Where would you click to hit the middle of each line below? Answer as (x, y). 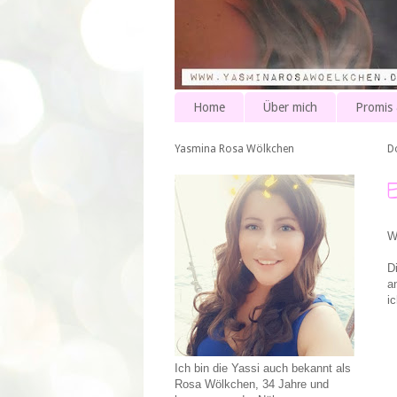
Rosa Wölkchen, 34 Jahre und (252, 385)
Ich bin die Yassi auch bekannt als (263, 369)
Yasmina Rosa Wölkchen (234, 149)
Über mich (290, 108)
